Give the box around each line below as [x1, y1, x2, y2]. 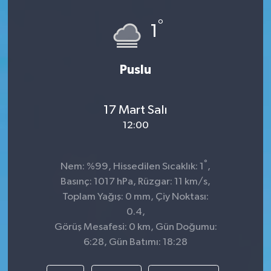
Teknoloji [32, 47, 79, 57]
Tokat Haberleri [32, 78, 111, 88]
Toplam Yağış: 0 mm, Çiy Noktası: [62, 191, 209, 202]
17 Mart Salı [103, 103, 168, 117]
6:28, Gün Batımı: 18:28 [83, 237, 188, 247]
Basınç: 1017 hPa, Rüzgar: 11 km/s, [60, 176, 211, 187]
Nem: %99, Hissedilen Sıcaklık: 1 [60, 161, 204, 172]
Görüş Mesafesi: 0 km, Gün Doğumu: [54, 221, 217, 232]
